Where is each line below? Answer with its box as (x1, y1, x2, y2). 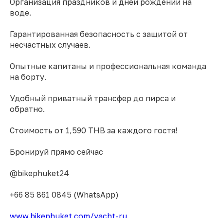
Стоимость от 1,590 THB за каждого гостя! (10, 126, 177, 135)
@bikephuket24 (10, 168, 69, 178)
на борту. (10, 72, 46, 82)
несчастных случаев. (10, 40, 91, 50)
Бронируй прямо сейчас (10, 147, 103, 157)
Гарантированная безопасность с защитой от (10, 29, 188, 39)
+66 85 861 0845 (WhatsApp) (10, 190, 119, 200)
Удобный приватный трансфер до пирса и (10, 93, 176, 103)
